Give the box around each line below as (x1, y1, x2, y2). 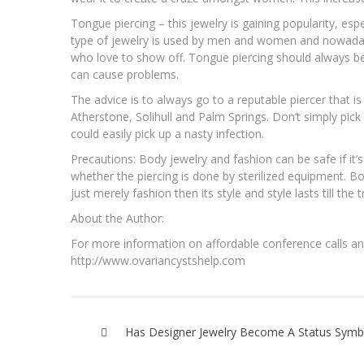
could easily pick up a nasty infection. (71, 126, 264, 141)
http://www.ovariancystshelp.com (71, 253, 245, 268)
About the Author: (71, 210, 164, 226)
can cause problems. (71, 67, 179, 82)
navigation (70, 323, 190, 356)
